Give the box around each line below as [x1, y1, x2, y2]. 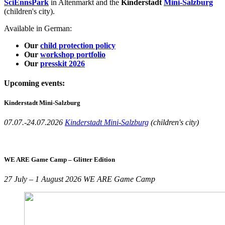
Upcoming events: [4, 79, 65, 88]
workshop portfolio [40, 50, 105, 59]
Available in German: [4, 24, 72, 33]
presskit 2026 [40, 59, 85, 68]
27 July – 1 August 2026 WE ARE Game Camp [4, 174, 155, 183]
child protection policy [40, 41, 116, 50]
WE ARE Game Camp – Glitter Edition [4, 155, 115, 163]
